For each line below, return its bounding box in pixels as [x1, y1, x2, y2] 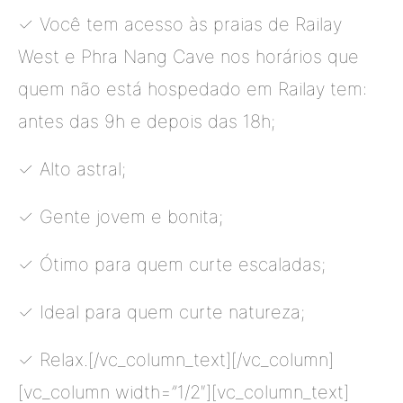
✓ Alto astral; [18, 158, 126, 180]
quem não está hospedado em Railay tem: [18, 78, 367, 100]
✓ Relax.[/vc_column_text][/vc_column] [18, 349, 334, 371]
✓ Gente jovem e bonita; [18, 206, 223, 228]
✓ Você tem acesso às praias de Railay [18, 13, 342, 35]
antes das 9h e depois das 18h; [18, 111, 275, 132]
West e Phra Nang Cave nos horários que [18, 46, 359, 67]
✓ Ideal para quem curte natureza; [18, 301, 305, 323]
